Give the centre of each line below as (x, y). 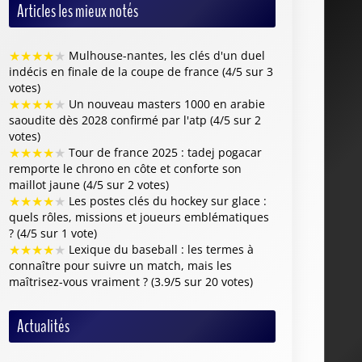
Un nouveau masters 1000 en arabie (165, 103)
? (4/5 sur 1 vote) (53, 233)
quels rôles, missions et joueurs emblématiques (139, 217)
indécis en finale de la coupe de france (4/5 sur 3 (141, 71)
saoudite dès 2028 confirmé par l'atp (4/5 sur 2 (135, 120)
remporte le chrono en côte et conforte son (125, 168)
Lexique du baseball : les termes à (160, 249)
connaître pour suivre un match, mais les (120, 265)
